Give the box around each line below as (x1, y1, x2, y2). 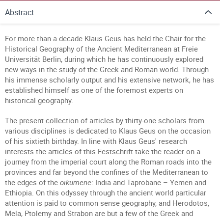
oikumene (60, 177, 91, 187)
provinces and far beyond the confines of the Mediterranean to (5, 167, 208, 177)
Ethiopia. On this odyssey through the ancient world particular (5, 188, 206, 197)
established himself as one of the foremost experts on (5, 85, 183, 95)
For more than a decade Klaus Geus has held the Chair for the (5, 33, 206, 43)
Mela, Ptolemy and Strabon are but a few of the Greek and (5, 208, 193, 218)
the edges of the (5, 177, 60, 187)
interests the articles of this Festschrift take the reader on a (5, 146, 200, 156)
